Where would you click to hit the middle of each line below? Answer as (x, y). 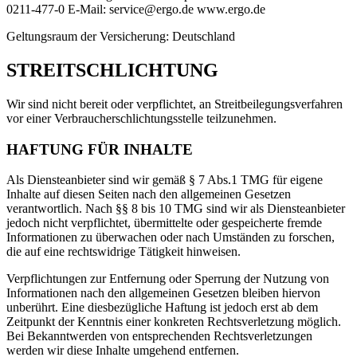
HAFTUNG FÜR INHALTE (100, 149)
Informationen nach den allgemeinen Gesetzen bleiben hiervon (163, 293)
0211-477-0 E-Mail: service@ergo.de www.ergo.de (136, 10)
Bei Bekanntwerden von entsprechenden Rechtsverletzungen (159, 336)
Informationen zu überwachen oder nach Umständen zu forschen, (171, 237)
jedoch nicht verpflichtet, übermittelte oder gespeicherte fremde (164, 223)
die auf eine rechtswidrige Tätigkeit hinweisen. (124, 252)
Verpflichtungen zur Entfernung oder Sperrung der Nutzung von (168, 279)
